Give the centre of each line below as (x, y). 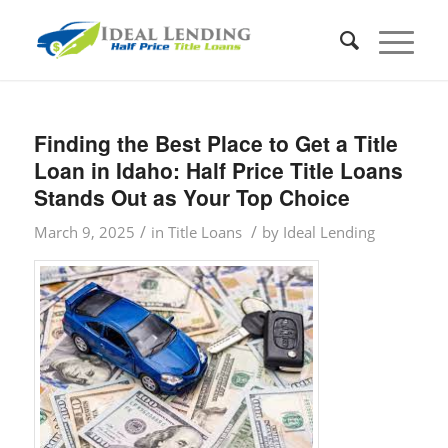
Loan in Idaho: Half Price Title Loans (218, 170)
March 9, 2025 (84, 232)
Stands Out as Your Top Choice (191, 197)
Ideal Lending (328, 232)
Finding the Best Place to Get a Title (215, 143)
